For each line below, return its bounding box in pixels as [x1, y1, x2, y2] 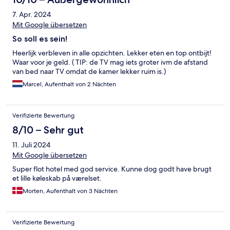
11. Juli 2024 [12, 140, 50, 150]
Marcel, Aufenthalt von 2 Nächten [23, 80, 116, 89]
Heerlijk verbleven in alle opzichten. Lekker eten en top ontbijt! [12, 48, 212, 58]
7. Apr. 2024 [12, 10, 51, 20]
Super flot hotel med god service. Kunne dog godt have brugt [12, 164, 212, 174]
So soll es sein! [12, 34, 67, 44]
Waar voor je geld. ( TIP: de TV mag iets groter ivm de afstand [12, 57, 208, 67]
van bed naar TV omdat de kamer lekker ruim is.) [12, 67, 166, 76]
